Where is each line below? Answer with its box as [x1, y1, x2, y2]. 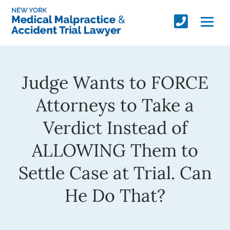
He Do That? [65, 184, 165, 206]
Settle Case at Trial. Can [18, 161, 212, 184]
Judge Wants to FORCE [22, 71, 208, 93]
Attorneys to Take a [36, 93, 194, 116]
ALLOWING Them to [32, 139, 198, 161]
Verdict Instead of [43, 116, 187, 139]
